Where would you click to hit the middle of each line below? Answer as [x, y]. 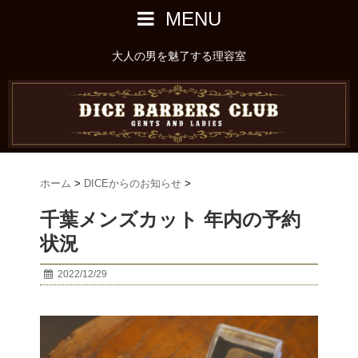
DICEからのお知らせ [133, 184]
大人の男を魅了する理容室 [179, 56]
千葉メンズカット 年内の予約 [170, 220]
